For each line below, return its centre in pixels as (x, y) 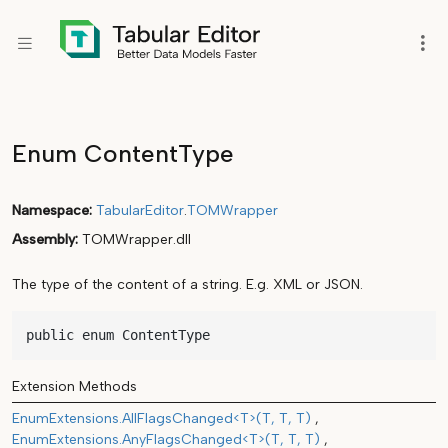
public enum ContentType (118, 335)
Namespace (50, 210)
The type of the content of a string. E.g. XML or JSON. (187, 284)
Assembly (43, 239)
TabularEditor (140, 210)
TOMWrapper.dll (136, 239)
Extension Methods (74, 386)
